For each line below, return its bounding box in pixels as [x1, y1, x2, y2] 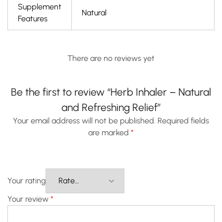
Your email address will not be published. [13, 115, 156, 125]
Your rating [7, 175, 46, 185]
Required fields [158, 115, 209, 125]
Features [18, 13, 48, 23]
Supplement [18, 1, 61, 11]
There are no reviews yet [67, 53, 155, 63]
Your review [7, 194, 51, 204]
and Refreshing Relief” [61, 101, 161, 113]
